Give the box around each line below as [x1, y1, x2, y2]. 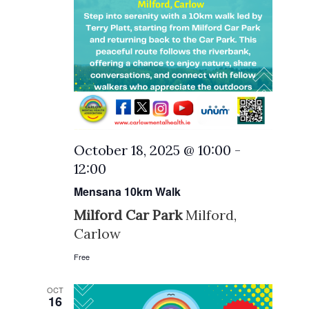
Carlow [74, 225, 121, 243]
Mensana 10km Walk [74, 183, 181, 200]
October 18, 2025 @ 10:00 [74, 141, 232, 159]
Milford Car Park [74, 206, 186, 224]
